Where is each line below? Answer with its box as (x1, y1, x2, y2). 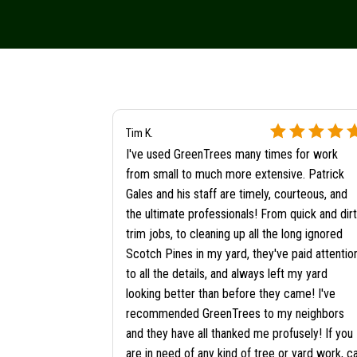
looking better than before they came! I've (125, 286, 335, 302)
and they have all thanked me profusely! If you (125, 326, 353, 342)
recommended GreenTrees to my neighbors (125, 306, 344, 322)
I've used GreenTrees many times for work (125, 147, 338, 163)
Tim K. (125, 127, 153, 141)
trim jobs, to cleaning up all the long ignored (125, 226, 343, 242)
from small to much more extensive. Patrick (125, 167, 344, 182)
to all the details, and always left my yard (125, 266, 328, 282)
